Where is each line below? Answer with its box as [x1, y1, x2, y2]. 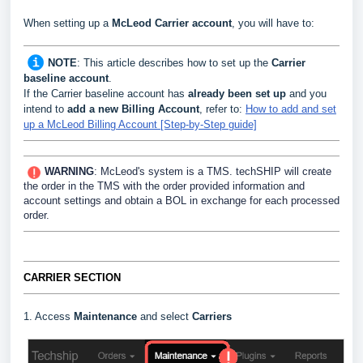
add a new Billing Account [67, 103, 199, 116]
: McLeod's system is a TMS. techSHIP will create [94, 165, 331, 178]
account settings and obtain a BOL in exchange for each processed [23, 194, 340, 207]
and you [286, 88, 327, 100]
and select [140, 310, 192, 323]
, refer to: [199, 103, 246, 116]
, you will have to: [232, 17, 314, 30]
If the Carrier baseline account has [23, 88, 188, 100]
